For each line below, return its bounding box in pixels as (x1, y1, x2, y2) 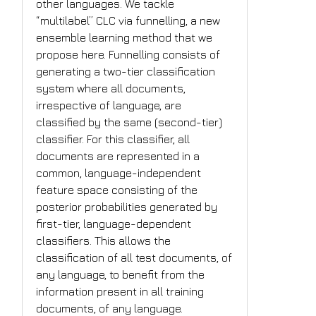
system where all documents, (36, 82, 186, 95)
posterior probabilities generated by (36, 200, 218, 214)
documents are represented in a (36, 150, 200, 163)
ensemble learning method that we (36, 31, 213, 44)
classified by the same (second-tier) (36, 116, 223, 129)
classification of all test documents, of (36, 251, 233, 265)
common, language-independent (36, 166, 202, 180)
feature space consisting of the (36, 183, 198, 197)
